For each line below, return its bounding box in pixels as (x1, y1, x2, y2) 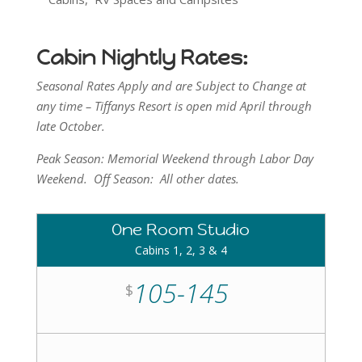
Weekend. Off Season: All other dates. (36, 170, 242, 187)
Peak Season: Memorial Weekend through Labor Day (36, 150, 314, 166)
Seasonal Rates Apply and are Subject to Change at (36, 78, 306, 94)
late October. (36, 118, 105, 134)
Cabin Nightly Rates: (36, 44, 248, 70)
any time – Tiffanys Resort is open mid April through (36, 98, 312, 114)
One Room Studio (112, 220, 250, 240)
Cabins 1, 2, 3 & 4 (134, 242, 227, 258)
